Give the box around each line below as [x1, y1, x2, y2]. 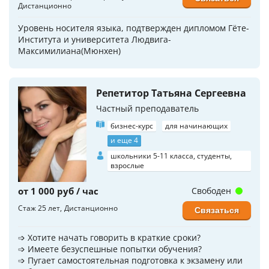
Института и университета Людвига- [18, 33, 171, 45]
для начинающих [165, 120, 228, 131]
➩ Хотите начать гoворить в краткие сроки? [18, 232, 201, 244]
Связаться [195, 205, 239, 216]
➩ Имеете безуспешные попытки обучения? [18, 243, 202, 255]
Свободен [191, 185, 234, 197]
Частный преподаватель [96, 102, 199, 114]
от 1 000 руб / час [18, 185, 98, 198]
